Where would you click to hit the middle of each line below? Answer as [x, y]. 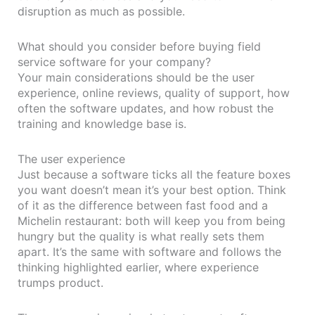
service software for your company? [114, 62]
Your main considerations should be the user [136, 77]
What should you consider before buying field [139, 46]
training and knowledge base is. [104, 123]
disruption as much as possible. [103, 11]
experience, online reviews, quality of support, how [154, 92]
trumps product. [62, 282]
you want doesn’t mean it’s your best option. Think [152, 189]
